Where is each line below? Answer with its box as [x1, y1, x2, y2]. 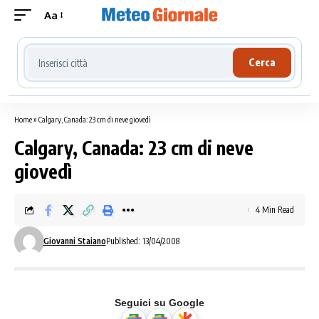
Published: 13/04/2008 [105, 236, 179, 246]
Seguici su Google [115, 297, 204, 308]
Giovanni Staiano [43, 236, 106, 246]
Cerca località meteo [23, 43, 140, 57]
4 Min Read [256, 204, 294, 215]
